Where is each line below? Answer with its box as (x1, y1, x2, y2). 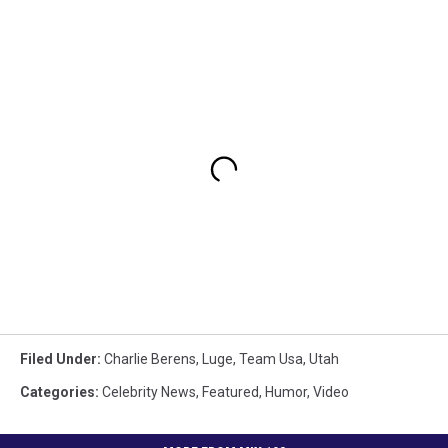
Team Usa (239, 351, 303, 368)
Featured (202, 384, 259, 401)
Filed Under (20, 351, 97, 368)
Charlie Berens (104, 351, 196, 368)
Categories (20, 384, 95, 401)
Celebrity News (102, 384, 196, 401)
